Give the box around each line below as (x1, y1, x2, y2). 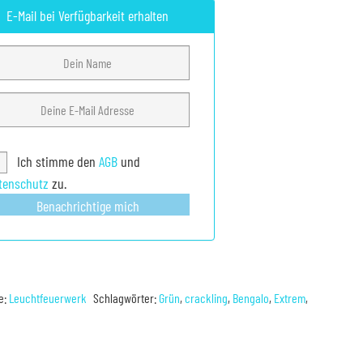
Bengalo (233, 289, 270, 305)
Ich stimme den (13, 152, 99, 171)
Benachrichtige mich (36, 196, 139, 215)
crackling (185, 289, 228, 305)
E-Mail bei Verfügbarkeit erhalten (6, 6, 169, 25)
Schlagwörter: (93, 289, 160, 305)
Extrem (274, 289, 306, 305)
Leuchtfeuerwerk (9, 289, 88, 305)
